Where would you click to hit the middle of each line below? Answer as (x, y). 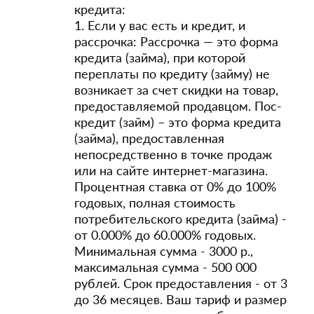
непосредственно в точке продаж (173, 154)
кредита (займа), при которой (160, 57)
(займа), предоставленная (149, 138)
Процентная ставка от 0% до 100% (175, 186)
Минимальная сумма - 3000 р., (164, 251)
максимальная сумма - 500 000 (165, 267)
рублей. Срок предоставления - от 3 (181, 283)
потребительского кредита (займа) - (180, 219)
